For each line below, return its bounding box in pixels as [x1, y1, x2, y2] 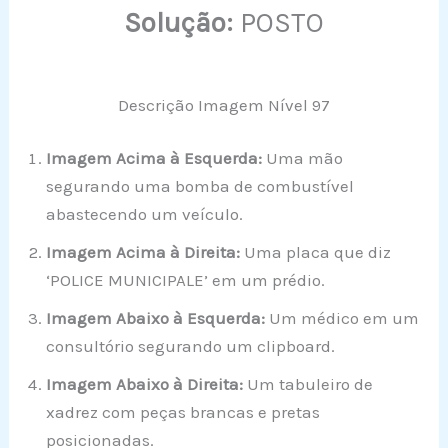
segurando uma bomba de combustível [46, 176, 355, 197]
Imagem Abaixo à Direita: [46, 374, 244, 395]
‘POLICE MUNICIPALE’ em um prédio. [46, 270, 326, 291]
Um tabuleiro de [243, 374, 374, 395]
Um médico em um [265, 308, 420, 329]
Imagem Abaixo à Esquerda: [46, 308, 266, 329]
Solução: [124, 6, 233, 40]
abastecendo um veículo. [46, 204, 244, 225]
